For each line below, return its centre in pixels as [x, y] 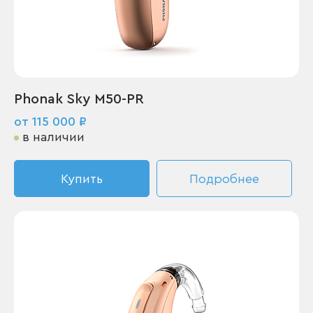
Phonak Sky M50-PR [79, 99]
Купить [82, 179]
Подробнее [224, 179]
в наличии [53, 137]
